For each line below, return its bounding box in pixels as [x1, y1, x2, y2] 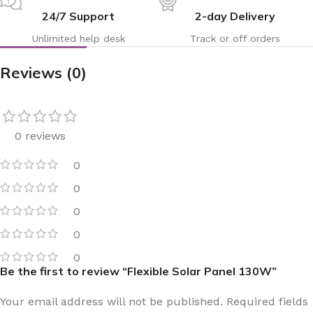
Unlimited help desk [31, 32, 125, 44]
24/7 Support [42, 8, 115, 23]
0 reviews [15, 129, 66, 143]
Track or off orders [189, 32, 280, 44]
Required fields [226, 294, 308, 308]
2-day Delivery [194, 8, 275, 23]
